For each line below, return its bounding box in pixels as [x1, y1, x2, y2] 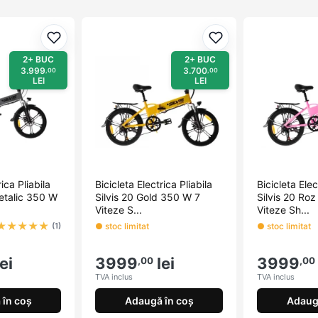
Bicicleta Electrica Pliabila [95, 178, 212, 191]
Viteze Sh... [257, 204, 309, 216]
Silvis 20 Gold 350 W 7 [95, 191, 200, 204]
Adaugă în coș [124, 294, 194, 307]
